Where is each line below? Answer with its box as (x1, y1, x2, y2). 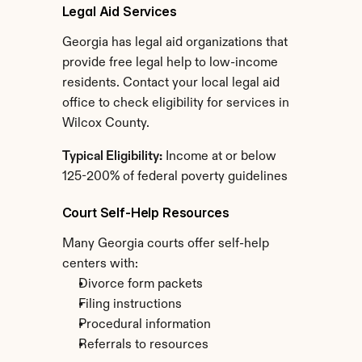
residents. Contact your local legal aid (61, 77, 280, 90)
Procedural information (78, 318, 211, 331)
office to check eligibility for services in (61, 97, 289, 110)
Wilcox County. (61, 117, 149, 130)
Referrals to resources (78, 339, 208, 351)
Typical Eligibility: (61, 150, 162, 163)
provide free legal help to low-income (61, 57, 278, 69)
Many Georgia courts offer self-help (61, 238, 269, 250)
